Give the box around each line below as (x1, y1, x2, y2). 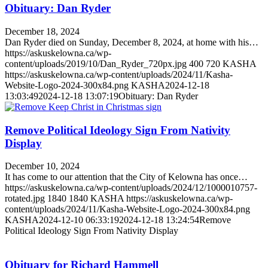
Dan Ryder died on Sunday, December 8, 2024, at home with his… (5, 37, 258, 47)
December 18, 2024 (5, 26, 80, 36)
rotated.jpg (5, 193, 45, 204)
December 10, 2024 (5, 161, 80, 172)
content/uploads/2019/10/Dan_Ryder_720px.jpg (5, 59, 187, 69)
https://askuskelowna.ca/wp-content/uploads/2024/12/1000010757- (5, 182, 257, 193)
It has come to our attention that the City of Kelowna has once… (5, 172, 248, 182)
